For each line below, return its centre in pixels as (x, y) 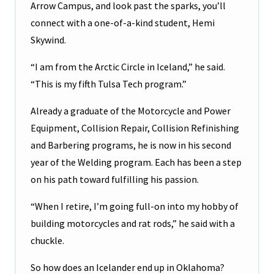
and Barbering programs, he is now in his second (131, 145)
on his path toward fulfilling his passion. (115, 180)
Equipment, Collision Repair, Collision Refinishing (135, 128)
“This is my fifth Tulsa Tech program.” (109, 84)
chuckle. (47, 241)
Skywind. (48, 40)
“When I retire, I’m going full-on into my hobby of (135, 206)
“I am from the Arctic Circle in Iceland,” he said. (128, 67)
